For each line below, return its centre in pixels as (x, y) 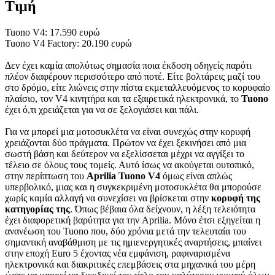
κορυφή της (236, 198)
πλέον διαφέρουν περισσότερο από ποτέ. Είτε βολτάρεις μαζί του (133, 76)
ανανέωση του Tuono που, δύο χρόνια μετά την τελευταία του (126, 231)
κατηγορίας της (37, 209)
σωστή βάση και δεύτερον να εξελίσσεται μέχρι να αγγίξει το (125, 153)
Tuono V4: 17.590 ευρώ (52, 32)
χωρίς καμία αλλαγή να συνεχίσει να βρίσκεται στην (108, 198)
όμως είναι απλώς (197, 176)
